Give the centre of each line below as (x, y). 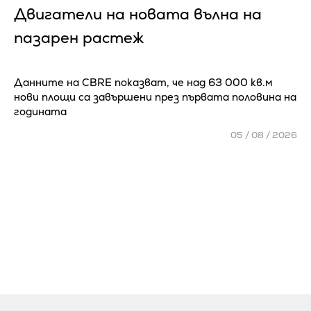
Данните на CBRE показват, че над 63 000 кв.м (143, 83)
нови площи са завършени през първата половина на (155, 97)
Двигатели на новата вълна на (138, 15)
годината (40, 112)
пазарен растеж (79, 38)
